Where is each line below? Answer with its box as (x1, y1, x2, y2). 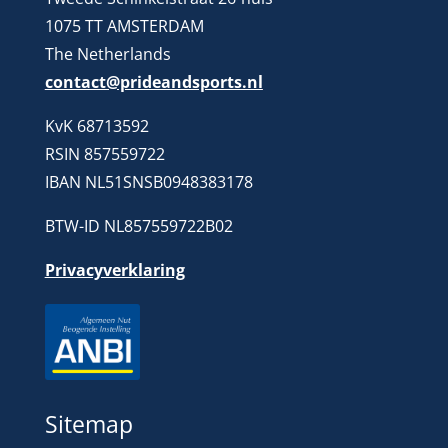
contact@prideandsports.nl (44, 71, 263, 94)
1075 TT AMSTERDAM (44, 15, 204, 38)
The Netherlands (44, 43, 171, 66)
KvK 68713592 (44, 115, 149, 138)
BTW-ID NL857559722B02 (44, 215, 233, 238)
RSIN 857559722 (44, 143, 165, 166)
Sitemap (44, 407, 133, 440)
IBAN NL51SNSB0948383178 (44, 171, 253, 194)
